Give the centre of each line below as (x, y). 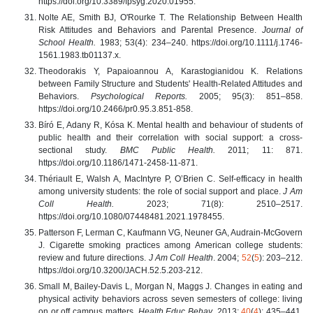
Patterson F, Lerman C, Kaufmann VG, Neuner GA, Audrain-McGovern (170, 232)
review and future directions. (94, 257)
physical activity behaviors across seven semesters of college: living (170, 299)
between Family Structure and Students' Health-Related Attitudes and (170, 83)
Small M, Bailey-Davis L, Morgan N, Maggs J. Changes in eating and (170, 286)
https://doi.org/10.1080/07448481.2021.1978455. (131, 216)
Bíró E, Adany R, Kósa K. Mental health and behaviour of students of (170, 125)
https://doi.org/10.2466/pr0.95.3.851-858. (116, 109)
